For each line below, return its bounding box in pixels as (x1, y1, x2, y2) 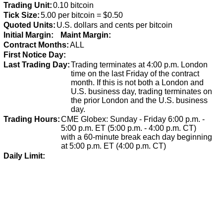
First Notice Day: (3, 51, 66, 59)
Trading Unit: (3, 1, 52, 9)
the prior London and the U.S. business (71, 96, 208, 105)
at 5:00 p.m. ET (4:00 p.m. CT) (61, 142, 166, 150)
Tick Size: (3, 11, 40, 19)
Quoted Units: (3, 21, 55, 29)
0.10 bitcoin (53, 1, 94, 9)
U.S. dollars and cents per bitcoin (56, 21, 172, 29)
